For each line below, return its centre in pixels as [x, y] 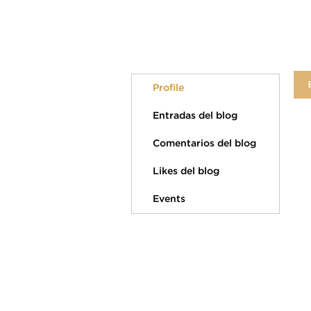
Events [169, 199]
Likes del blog [186, 171]
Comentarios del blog [204, 144]
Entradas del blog [195, 116]
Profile [168, 88]
